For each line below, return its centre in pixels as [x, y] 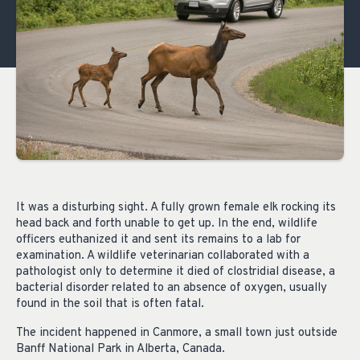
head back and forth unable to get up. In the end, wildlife [167, 223]
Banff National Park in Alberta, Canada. [121, 350]
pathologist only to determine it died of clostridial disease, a [176, 272]
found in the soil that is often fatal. [110, 304]
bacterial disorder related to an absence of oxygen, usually [172, 288]
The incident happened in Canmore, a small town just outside [177, 333]
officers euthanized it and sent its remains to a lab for [158, 239]
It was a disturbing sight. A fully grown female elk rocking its [176, 207]
